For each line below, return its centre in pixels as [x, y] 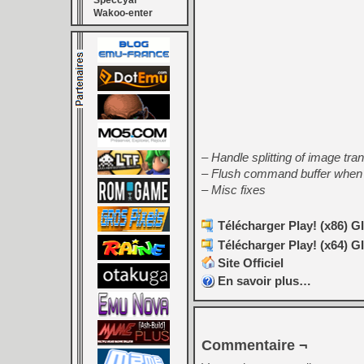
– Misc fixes [234, 190]
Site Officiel [251, 263]
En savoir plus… [264, 281]
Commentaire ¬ [255, 345]
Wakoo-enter [123, 13]
